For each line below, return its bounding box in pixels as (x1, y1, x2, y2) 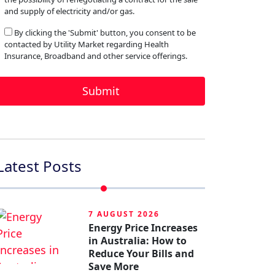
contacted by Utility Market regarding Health (4, 39, 169, 50)
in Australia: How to (88, 234, 187, 247)
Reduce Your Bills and (88, 247, 194, 260)
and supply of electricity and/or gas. (4, 6, 134, 17)
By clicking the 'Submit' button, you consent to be (14, 27, 196, 38)
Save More (88, 260, 139, 273)
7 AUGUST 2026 (88, 209, 160, 219)
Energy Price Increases (88, 221, 198, 234)
